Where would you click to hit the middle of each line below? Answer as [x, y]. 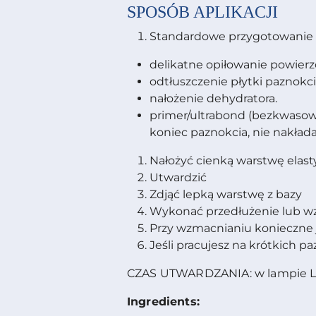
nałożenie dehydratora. [213, 99]
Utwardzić [178, 178]
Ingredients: [163, 302]
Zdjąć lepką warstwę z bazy [226, 195]
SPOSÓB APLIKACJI [202, 12]
